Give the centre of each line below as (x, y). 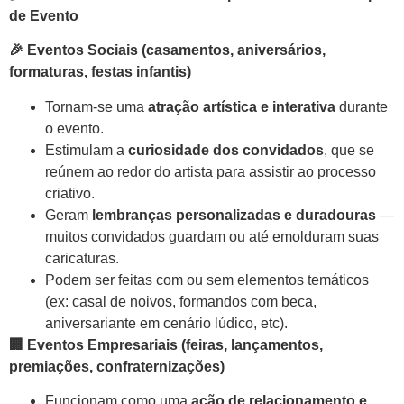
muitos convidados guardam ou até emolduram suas (212, 236)
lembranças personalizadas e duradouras (234, 215)
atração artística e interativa (242, 106)
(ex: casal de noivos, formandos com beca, (181, 301)
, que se (349, 150)
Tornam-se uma (96, 106)
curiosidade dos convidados (226, 150)
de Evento (44, 15)
